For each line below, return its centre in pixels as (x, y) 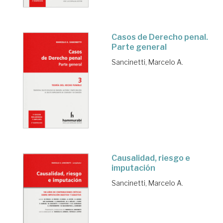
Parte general (139, 47)
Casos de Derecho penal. (160, 37)
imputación (133, 168)
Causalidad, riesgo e (151, 158)
